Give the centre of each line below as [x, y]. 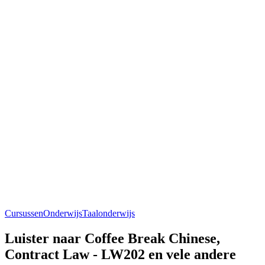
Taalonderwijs [109, 213]
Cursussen [24, 213]
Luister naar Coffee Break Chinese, [112, 238]
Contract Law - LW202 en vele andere [120, 254]
